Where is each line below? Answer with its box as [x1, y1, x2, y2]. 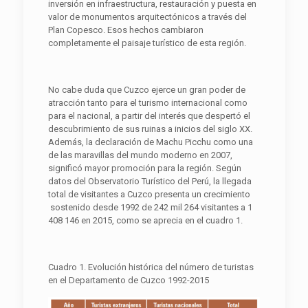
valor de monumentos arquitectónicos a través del [47, 11, 247, 22]
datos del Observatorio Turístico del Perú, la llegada [47, 175, 252, 186]
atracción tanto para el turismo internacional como [47, 97, 247, 108]
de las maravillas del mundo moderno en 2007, [47, 149, 232, 160]
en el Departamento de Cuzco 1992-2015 [47, 274, 209, 285]
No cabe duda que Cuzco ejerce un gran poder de [47, 84, 245, 95]
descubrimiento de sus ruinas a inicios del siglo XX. [47, 123, 252, 134]
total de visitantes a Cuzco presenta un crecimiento [47, 188, 250, 199]
